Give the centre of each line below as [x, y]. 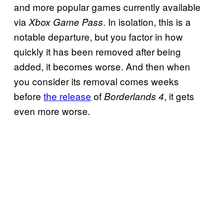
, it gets [179, 96]
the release [67, 96]
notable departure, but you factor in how [98, 36]
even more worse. [52, 111]
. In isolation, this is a [147, 21]
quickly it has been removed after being [97, 51]
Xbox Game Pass [66, 22]
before [29, 96]
